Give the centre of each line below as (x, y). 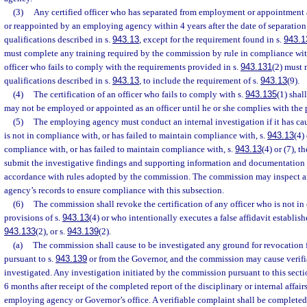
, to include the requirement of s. (200, 81)
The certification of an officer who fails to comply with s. (139, 94)
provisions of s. (33, 218)
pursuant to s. (30, 259)
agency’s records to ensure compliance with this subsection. (114, 190)
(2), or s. (51, 231)
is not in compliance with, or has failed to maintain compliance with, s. (136, 135)
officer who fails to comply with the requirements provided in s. (122, 67)
